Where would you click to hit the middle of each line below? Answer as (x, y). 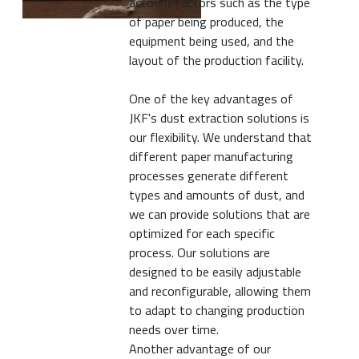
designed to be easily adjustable (216, 271)
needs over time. (174, 329)
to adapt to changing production (217, 310)
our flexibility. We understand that (221, 137)
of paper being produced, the (207, 21)
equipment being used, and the (212, 40)
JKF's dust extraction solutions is (220, 117)
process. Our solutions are (200, 252)
